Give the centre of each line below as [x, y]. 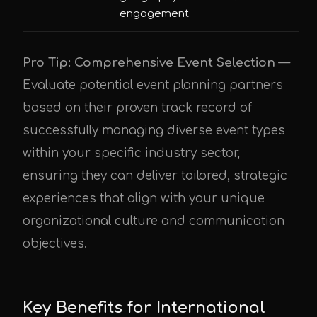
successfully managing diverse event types [154, 131]
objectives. [55, 244]
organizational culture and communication [154, 221]
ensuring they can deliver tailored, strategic [155, 176]
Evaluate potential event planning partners [153, 85]
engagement [154, 14]
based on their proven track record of [137, 108]
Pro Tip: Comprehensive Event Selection [149, 63]
